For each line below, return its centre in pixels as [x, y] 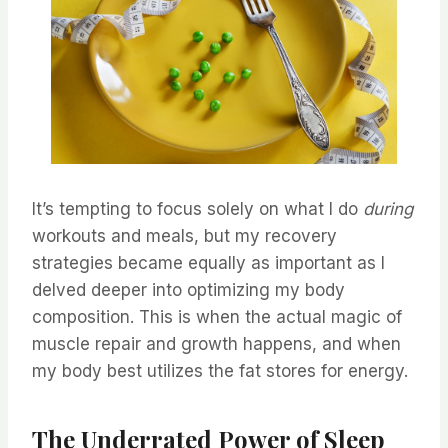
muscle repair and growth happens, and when [216, 344]
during [388, 209]
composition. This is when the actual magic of [217, 317]
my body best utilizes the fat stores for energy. [220, 371]
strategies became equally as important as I [208, 263]
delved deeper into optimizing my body [188, 290]
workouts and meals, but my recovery [184, 236]
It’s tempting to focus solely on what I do [197, 209]
